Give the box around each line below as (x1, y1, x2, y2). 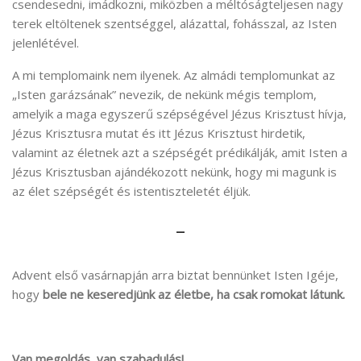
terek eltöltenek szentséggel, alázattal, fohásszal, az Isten (12, 15, 337, 31)
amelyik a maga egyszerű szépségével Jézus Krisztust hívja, (12, 105, 346, 122)
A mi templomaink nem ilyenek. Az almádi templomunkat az (12, 66, 335, 83)
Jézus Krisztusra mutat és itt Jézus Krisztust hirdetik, (12, 124, 305, 141)
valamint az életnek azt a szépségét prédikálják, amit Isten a (12, 143, 347, 160)
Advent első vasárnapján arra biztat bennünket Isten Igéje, (12, 267, 338, 284)
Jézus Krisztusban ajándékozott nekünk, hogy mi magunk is (12, 163, 337, 180)
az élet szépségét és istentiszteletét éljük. (12, 182, 251, 199)
